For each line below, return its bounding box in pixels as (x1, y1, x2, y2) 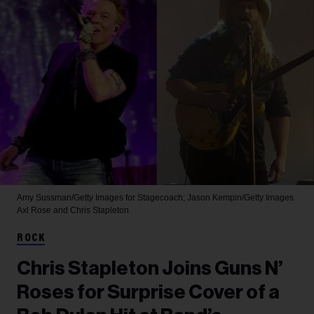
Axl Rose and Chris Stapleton (17, 205, 129, 215)
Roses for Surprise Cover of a (17, 282, 280, 302)
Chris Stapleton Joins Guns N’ (17, 258, 283, 278)
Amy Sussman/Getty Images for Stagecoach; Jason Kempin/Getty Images (17, 192, 294, 203)
